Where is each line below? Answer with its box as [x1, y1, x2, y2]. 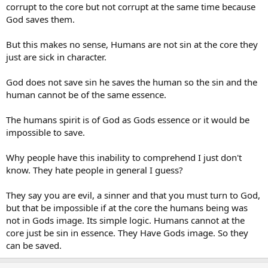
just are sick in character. [6, 51, 106, 63]
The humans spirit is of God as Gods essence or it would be [6, 114, 249, 126]
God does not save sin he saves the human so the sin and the [6, 76, 257, 89]
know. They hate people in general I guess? [6, 164, 183, 176]
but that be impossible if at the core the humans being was [6, 202, 248, 214]
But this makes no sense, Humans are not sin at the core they [6, 38, 258, 51]
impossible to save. [6, 126, 85, 139]
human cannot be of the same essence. [6, 89, 166, 101]
